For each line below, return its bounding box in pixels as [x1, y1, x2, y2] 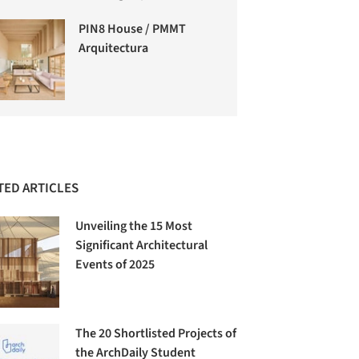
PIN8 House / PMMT [79, 20, 187, 38]
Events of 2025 [75, 256, 155, 274]
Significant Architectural [75, 236, 208, 255]
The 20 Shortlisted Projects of [75, 325, 237, 343]
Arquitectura [79, 39, 149, 58]
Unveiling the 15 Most [75, 217, 193, 236]
